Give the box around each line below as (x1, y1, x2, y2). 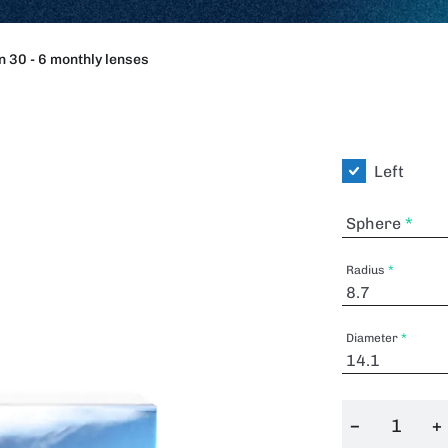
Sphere (346, 214, 405, 234)
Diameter (346, 331, 401, 346)
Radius (346, 263, 388, 278)
